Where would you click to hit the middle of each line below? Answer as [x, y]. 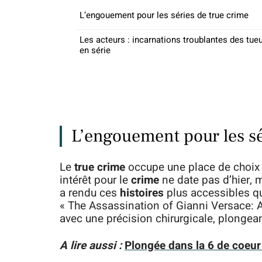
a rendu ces [90, 193]
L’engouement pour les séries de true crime [164, 15]
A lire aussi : [91, 246]
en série [95, 50]
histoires [142, 193]
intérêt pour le [95, 180]
